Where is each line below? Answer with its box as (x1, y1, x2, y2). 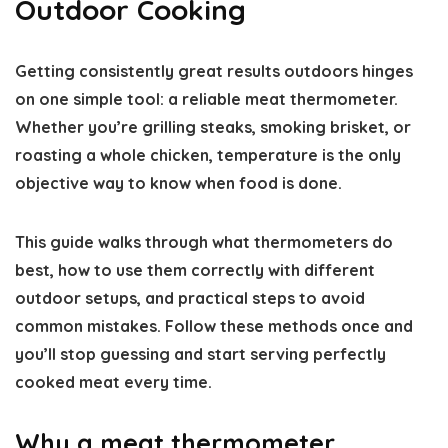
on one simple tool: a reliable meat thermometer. (15, 89, 398, 109)
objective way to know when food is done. (15, 173, 342, 193)
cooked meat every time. (15, 372, 212, 392)
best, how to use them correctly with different (15, 260, 375, 280)
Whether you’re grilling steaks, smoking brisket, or (15, 117, 411, 137)
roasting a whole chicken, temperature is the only (15, 145, 401, 165)
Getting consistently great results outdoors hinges (15, 61, 413, 81)
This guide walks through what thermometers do (15, 232, 393, 252)
